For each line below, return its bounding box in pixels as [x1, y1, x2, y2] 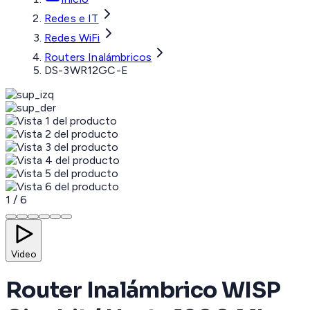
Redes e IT [44, 12, 99, 26]
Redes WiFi [44, 31, 100, 45]
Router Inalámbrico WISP [6, 276, 281, 304]
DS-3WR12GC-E [44, 64, 128, 77]
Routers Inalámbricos [44, 51, 152, 64]
